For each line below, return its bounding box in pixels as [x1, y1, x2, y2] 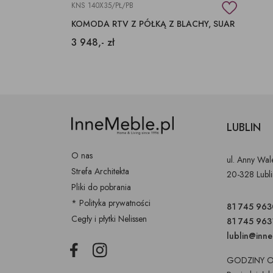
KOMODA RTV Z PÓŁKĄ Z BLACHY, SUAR [71, 17, 235, 30]
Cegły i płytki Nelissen [71, 213, 147, 225]
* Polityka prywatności [71, 197, 151, 210]
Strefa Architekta [71, 165, 129, 178]
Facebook [66, 242, 101, 255]
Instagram [91, 242, 125, 255]
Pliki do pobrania [71, 181, 131, 194]
